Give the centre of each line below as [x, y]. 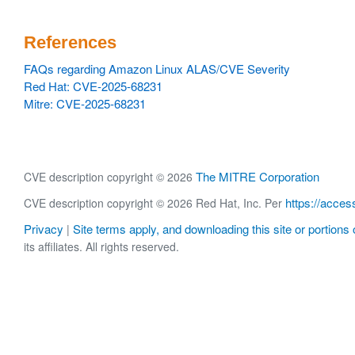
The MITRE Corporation [258, 176]
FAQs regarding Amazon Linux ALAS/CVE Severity [157, 69]
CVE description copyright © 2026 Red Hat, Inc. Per [155, 203]
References [70, 42]
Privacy [44, 229]
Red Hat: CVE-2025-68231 [93, 86]
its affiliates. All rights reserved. [101, 247]
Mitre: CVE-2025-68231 [85, 103]
